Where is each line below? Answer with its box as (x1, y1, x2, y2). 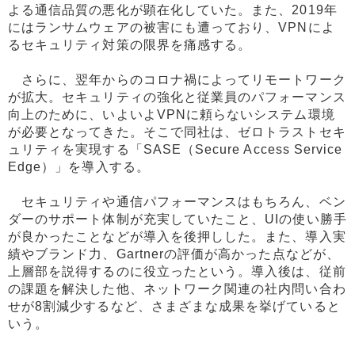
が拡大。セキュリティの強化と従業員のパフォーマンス (8, 90, 346, 105)
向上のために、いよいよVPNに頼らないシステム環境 (8, 108, 335, 122)
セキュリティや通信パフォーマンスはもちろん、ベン (8, 195, 346, 209)
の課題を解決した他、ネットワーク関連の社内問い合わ (8, 282, 346, 296)
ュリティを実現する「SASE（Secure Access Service (8, 143, 343, 157)
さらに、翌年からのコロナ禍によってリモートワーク (8, 73, 346, 87)
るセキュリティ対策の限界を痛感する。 (8, 38, 252, 52)
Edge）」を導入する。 (8, 160, 150, 174)
